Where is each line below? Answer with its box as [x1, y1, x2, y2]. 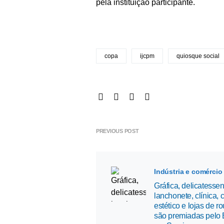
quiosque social [176, 52, 219, 59]
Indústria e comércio [154, 167, 222, 175]
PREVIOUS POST [96, 128, 139, 134]
